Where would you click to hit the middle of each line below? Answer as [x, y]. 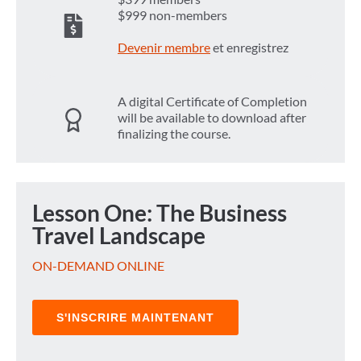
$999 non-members [172, 15]
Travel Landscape [119, 236]
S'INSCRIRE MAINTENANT [135, 318]
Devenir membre [164, 48]
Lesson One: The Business [160, 213]
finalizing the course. [174, 134]
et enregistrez [249, 48]
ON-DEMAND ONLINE [98, 266]
